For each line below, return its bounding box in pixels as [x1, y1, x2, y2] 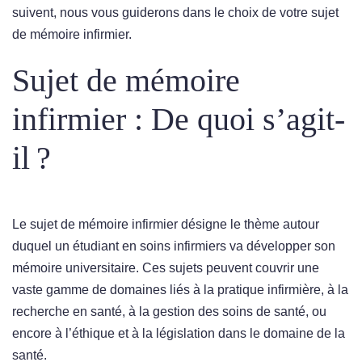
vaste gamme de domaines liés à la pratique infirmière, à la [12, 283, 348, 297]
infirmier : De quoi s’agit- [12, 101, 345, 137]
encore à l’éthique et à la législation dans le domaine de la [12, 326, 345, 340]
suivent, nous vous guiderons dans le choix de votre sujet [12, 6, 339, 19]
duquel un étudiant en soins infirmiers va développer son [12, 239, 335, 253]
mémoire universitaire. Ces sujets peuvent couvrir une [12, 261, 319, 275]
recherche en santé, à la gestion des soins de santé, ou [12, 305, 326, 318]
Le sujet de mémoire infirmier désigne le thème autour [12, 217, 319, 231]
